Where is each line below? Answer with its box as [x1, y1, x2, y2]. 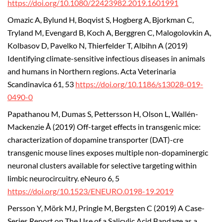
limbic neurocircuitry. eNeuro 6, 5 [7, 173, 119, 183]
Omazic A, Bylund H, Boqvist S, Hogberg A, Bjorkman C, [7, 15, 194, 25]
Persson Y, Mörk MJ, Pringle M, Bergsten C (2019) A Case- [7, 203, 205, 213]
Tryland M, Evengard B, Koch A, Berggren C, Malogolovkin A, [7, 28, 211, 38]
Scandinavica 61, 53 [7, 80, 75, 89]
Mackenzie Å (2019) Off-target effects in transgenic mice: [7, 122, 201, 131]
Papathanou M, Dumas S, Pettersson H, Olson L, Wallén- [7, 109, 198, 118]
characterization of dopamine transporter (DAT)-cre [7, 135, 183, 144]
